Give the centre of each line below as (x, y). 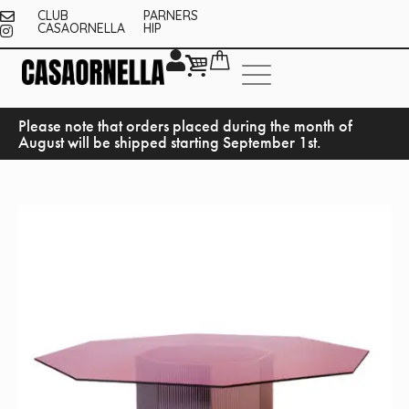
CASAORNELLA (81, 29)
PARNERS (171, 16)
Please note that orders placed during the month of (185, 126)
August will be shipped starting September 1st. (170, 142)
